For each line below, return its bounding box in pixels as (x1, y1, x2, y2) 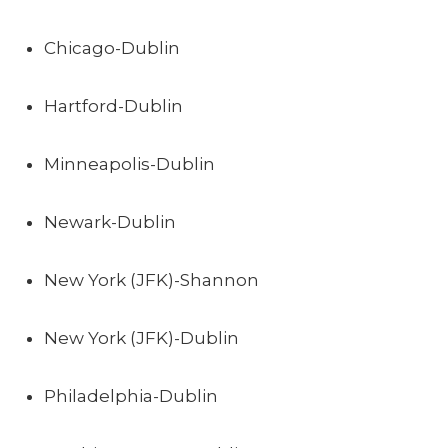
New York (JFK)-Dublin (44, 328, 239, 348)
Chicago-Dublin (44, 38, 180, 58)
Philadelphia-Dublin (44, 386, 218, 406)
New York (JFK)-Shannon (44, 270, 259, 290)
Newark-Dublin (44, 212, 176, 232)
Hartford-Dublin (44, 96, 183, 116)
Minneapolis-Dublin (44, 154, 215, 174)
